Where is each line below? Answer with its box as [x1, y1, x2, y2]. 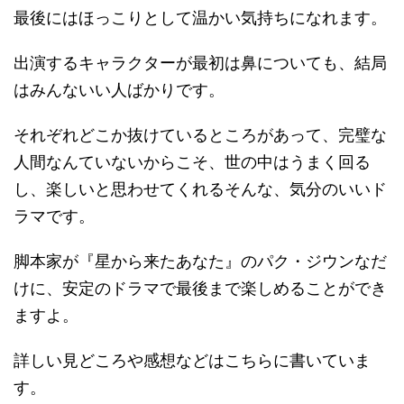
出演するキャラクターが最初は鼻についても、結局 [14, 52, 387, 72]
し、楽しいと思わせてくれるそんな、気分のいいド [14, 179, 387, 198]
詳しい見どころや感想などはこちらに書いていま [14, 350, 371, 370]
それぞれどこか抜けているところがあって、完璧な [14, 124, 387, 144]
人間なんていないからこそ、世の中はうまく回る [14, 151, 371, 171]
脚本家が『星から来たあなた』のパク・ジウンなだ [14, 251, 387, 271]
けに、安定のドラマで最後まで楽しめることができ [14, 278, 387, 298]
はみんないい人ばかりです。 [14, 79, 225, 99]
